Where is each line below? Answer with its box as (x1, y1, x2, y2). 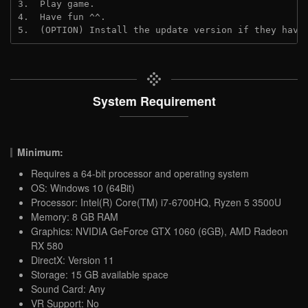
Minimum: (17, 145, 64, 159)
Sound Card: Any (31, 282, 105, 296)
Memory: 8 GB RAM (31, 210, 118, 224)
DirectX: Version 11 (31, 253, 114, 267)
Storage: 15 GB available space (31, 267, 168, 282)
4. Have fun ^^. (18, 12, 106, 23)
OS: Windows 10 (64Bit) (31, 181, 135, 195)
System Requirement (92, 92, 216, 110)
